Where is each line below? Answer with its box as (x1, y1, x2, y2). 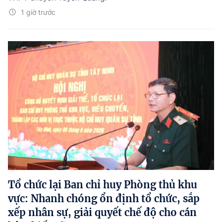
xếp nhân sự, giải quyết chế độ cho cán (8, 206, 197, 219)
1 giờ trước (21, 7, 55, 16)
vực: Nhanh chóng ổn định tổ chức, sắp (8, 192, 200, 205)
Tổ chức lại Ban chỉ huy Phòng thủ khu (8, 178, 197, 191)
